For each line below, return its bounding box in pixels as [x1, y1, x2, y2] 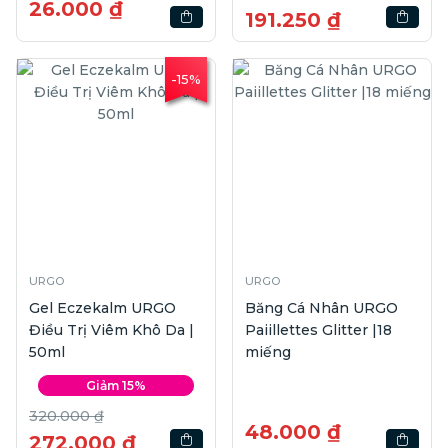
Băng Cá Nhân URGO [245, 298, 398, 317]
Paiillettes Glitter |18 [245, 320, 392, 339]
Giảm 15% [86, 377, 146, 393]
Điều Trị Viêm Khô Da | [29, 320, 194, 339]
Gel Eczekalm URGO [29, 298, 176, 317]
